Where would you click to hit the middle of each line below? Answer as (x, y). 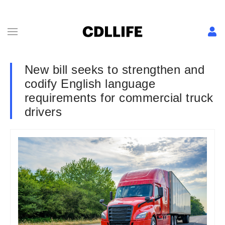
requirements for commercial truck (119, 98)
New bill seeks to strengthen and (115, 70)
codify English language (90, 84)
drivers (43, 112)
